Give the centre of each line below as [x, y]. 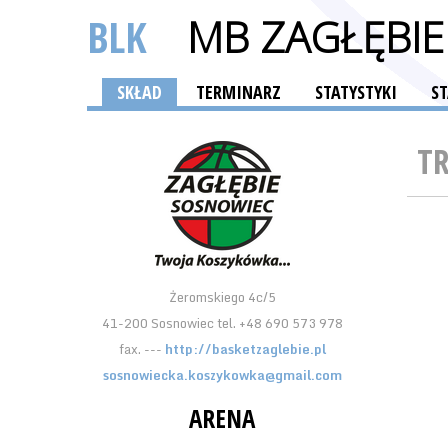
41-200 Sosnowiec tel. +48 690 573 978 [222, 323]
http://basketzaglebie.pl [245, 349]
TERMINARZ [238, 92]
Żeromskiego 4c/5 [222, 297]
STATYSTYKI [356, 92]
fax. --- [141, 349]
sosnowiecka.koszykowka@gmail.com [222, 375]
